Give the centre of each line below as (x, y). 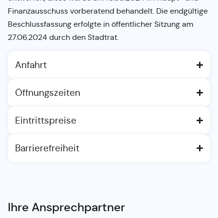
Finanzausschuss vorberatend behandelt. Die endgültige (108, 11)
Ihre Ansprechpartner (66, 207)
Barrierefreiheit (47, 148)
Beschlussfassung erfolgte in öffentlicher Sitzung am (100, 24)
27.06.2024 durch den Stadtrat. (63, 37)
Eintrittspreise (46, 120)
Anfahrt (31, 64)
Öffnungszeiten (48, 92)
